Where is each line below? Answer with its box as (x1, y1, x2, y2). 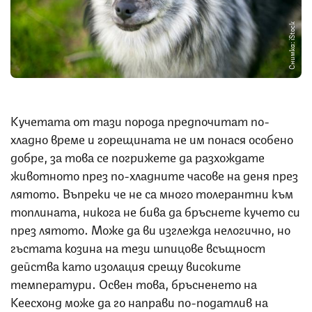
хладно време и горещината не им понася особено (10, 128, 293, 147)
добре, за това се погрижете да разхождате (10, 146, 265, 165)
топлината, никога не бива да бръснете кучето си (10, 201, 300, 219)
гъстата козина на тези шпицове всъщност (10, 237, 265, 256)
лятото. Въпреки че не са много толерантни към (10, 182, 293, 201)
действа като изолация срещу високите (10, 255, 241, 274)
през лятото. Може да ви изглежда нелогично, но (10, 219, 290, 237)
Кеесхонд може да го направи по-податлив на (10, 291, 268, 310)
